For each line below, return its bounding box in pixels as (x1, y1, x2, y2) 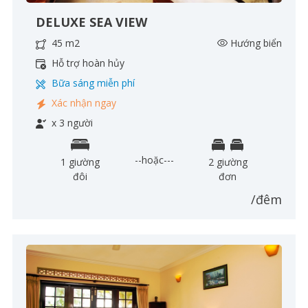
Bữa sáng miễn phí (49, 76, 135, 89)
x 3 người (49, 116, 93, 129)
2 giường (208, 155, 247, 168)
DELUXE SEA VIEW (36, 14, 147, 30)
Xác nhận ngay (49, 96, 116, 109)
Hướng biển (230, 36, 282, 49)
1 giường (60, 155, 100, 168)
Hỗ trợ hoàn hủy (49, 56, 124, 69)
